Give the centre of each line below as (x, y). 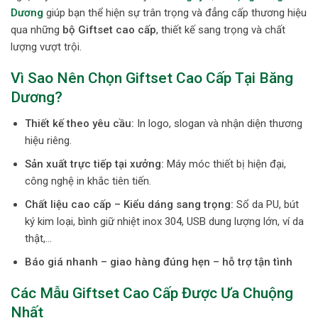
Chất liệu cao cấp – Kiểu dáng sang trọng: (129, 204)
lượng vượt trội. (46, 46)
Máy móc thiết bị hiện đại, (225, 164)
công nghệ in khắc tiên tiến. (88, 181)
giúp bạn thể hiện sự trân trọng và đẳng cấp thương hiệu (175, 12)
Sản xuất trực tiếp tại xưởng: (94, 164)
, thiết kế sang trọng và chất (221, 29)
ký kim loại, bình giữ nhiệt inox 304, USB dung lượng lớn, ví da (164, 221)
